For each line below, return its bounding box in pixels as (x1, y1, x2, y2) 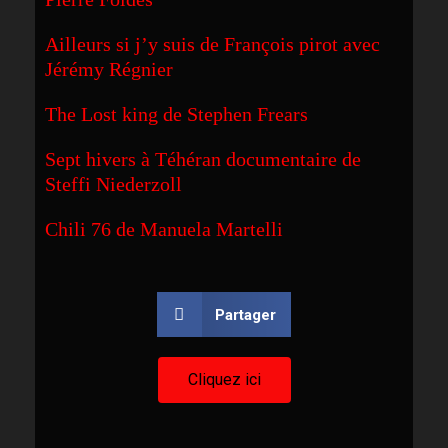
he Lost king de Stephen (57, 103, 257, 125)
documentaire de (226, 148, 361, 170)
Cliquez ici (187, 370, 261, 389)
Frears (257, 103, 313, 125)
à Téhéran (141, 148, 226, 170)
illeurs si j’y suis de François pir (59, 33, 322, 55)
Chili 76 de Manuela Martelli (45, 218, 283, 240)
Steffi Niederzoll (45, 173, 182, 195)
